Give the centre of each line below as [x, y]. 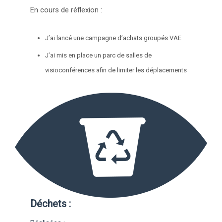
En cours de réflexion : [66, 10]
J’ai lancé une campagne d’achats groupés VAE [113, 38]
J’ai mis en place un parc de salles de [99, 55]
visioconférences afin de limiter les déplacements [116, 70]
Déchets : [51, 204]
